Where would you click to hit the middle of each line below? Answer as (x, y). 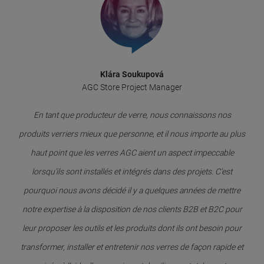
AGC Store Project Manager (132, 88)
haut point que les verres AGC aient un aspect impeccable (132, 153)
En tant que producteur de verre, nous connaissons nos (132, 115)
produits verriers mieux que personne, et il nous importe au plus (132, 134)
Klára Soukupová (132, 75)
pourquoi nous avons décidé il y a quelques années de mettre (132, 191)
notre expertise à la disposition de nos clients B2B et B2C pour (132, 209)
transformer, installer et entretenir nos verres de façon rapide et (132, 247)
